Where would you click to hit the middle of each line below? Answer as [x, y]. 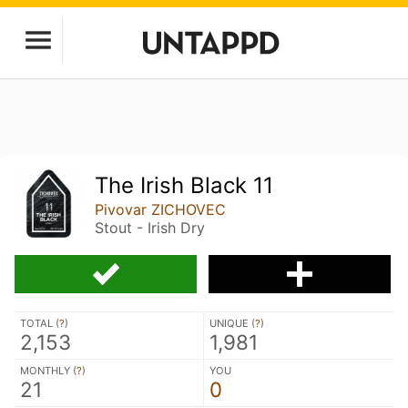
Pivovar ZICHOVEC [161, 209]
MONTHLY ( [48, 370]
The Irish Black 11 [184, 185]
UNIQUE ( [232, 323]
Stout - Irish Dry [150, 228]
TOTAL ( [40, 323]
